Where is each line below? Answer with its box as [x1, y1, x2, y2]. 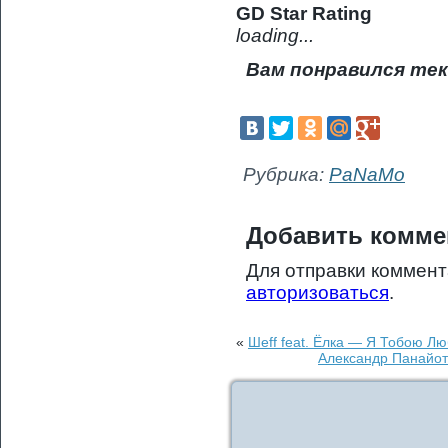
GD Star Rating [236, 3, 372, 24]
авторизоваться [246, 282, 389, 303]
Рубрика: [243, 164, 324, 185]
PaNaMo [329, 164, 405, 185]
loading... [236, 25, 314, 46]
